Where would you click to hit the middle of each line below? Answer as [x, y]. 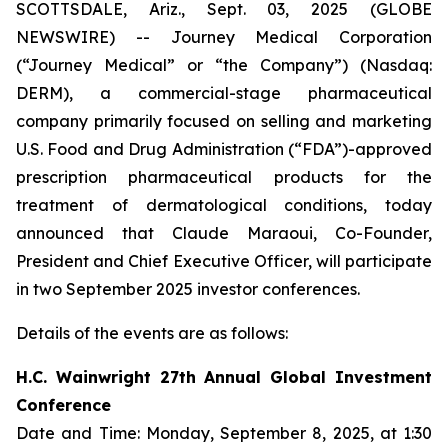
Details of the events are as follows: [152, 333]
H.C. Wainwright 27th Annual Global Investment [224, 377]
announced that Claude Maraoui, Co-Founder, [224, 233]
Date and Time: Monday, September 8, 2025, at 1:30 [224, 433]
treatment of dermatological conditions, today [224, 205]
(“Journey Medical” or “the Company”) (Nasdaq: [224, 65]
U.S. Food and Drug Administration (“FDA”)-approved [224, 149]
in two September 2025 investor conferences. [188, 289]
